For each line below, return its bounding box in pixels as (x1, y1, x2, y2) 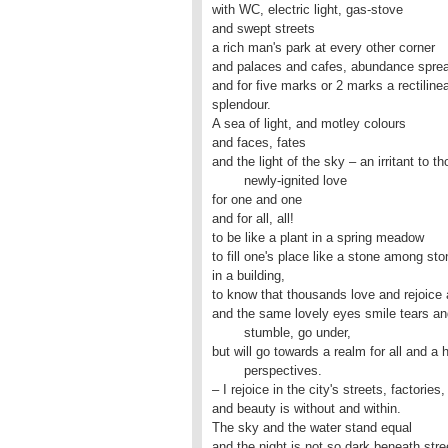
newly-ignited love (212, 173, 244, 188)
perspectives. (212, 363, 244, 378)
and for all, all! (212, 211, 294, 226)
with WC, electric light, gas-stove (212, 2, 403, 17)
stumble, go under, (212, 325, 244, 340)
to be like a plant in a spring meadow (212, 230, 424, 245)
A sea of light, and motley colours (212, 116, 406, 131)
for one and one (212, 192, 306, 207)
